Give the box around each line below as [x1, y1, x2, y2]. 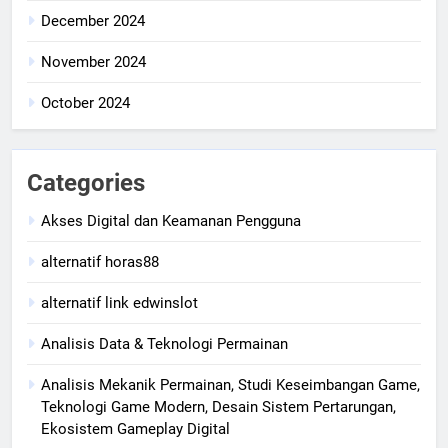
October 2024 [41, 93, 130, 112]
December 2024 [41, 11, 145, 30]
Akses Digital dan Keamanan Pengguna [41, 211, 301, 230]
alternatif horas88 [41, 252, 159, 271]
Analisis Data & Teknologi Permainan [41, 334, 288, 353]
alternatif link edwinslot [41, 293, 198, 312]
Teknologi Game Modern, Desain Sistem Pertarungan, [41, 397, 396, 416]
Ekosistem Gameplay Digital [41, 419, 230, 438]
